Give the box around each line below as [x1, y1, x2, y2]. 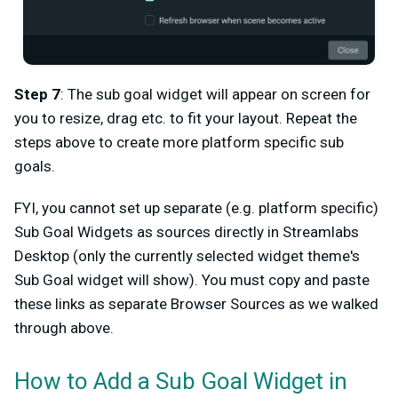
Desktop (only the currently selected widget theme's [14, 246, 360, 265]
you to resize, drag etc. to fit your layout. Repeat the [14, 108, 357, 127]
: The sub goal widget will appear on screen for [60, 84, 370, 103]
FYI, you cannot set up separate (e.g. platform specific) [14, 198, 378, 217]
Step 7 [14, 84, 60, 103]
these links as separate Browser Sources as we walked [14, 294, 378, 313]
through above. [14, 318, 114, 337]
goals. [14, 156, 55, 175]
